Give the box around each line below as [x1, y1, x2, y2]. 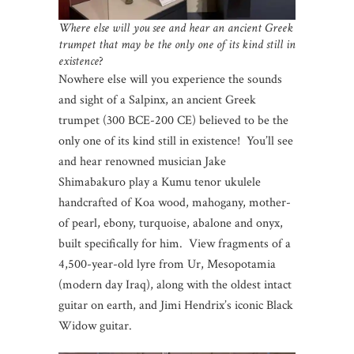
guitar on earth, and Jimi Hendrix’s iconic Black [58, 297, 293, 314]
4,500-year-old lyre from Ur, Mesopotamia [58, 256, 276, 273]
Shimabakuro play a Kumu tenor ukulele [58, 174, 261, 191]
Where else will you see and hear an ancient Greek [58, 20, 293, 37]
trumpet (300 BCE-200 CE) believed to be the [58, 112, 288, 130]
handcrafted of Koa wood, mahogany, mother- [58, 194, 291, 212]
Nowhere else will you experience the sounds [58, 71, 282, 88]
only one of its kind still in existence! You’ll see [58, 133, 293, 150]
